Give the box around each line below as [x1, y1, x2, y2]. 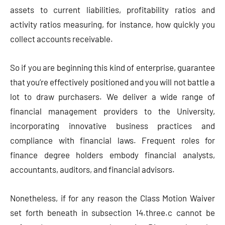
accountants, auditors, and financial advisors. [10, 164, 175, 175]
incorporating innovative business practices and [10, 121, 215, 131]
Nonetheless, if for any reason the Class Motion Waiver [10, 193, 215, 203]
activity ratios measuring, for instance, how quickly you [10, 19, 215, 30]
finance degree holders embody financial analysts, [10, 150, 215, 160]
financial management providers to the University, [10, 106, 215, 117]
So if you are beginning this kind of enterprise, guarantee [10, 62, 215, 73]
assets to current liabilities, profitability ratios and [10, 5, 215, 15]
